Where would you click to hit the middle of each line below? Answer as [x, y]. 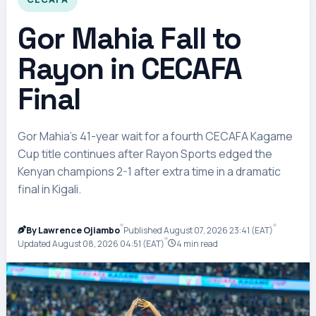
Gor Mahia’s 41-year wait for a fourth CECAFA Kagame [155, 136]
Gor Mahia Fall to [129, 39]
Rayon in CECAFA [129, 69]
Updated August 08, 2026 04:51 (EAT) [91, 243]
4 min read [197, 243]
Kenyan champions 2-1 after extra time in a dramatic [149, 171]
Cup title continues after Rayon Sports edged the [145, 153]
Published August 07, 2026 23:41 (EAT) [198, 230]
